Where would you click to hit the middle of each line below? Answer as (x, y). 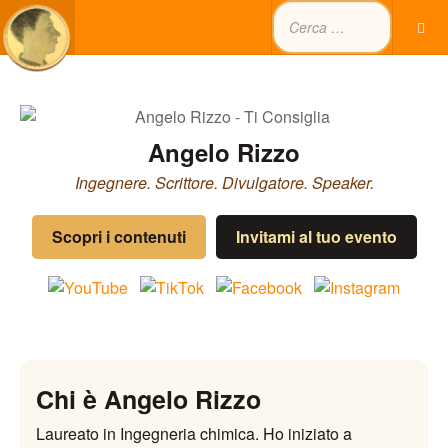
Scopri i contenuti (118, 236)
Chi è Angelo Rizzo (148, 398)
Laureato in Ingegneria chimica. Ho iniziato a (194, 433)
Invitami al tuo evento (316, 236)
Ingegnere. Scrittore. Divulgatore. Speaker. (224, 182)
